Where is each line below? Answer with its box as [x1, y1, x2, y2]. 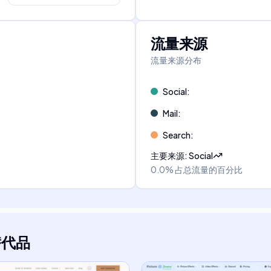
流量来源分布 [151, 54, 201, 65]
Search [163, 129, 191, 140]
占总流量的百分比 [175, 164, 243, 175]
